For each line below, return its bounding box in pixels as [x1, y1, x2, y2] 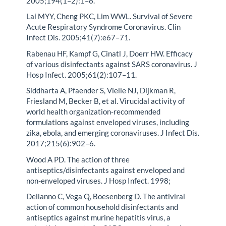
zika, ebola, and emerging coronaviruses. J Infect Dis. [26, 128, 200, 138]
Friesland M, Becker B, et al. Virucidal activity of [26, 96, 185, 106]
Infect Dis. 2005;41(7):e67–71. [26, 33, 131, 42]
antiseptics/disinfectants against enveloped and [26, 165, 185, 175]
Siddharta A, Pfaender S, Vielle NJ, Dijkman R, [26, 86, 176, 95]
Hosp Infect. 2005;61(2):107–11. [26, 70, 137, 79]
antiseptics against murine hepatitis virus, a [26, 213, 171, 222]
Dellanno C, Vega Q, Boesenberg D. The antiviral [26, 192, 186, 201]
